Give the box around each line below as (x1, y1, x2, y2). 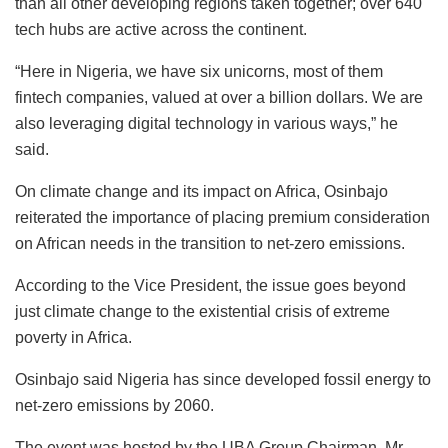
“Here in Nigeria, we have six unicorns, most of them (15, 63, 383, 81)
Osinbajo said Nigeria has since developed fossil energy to (15, 371, 431, 389)
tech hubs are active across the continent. (15, 21, 307, 39)
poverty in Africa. (15, 329, 132, 347)
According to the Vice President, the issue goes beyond (15, 277, 406, 295)
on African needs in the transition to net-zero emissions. (15, 235, 405, 253)
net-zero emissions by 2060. (15, 397, 214, 415)
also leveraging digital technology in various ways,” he (15, 115, 398, 133)
